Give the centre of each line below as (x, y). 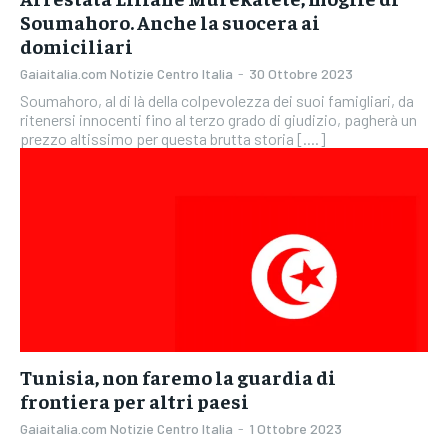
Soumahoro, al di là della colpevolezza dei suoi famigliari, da (217, 100)
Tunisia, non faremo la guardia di (178, 376)
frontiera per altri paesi (134, 400)
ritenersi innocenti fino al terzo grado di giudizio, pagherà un (218, 119)
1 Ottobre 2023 (295, 428)
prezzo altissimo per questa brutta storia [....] (173, 138)
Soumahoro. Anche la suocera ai (170, 21)
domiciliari (76, 45)
